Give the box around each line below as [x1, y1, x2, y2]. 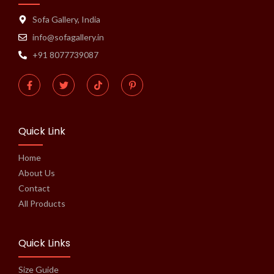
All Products [18, 198, 65, 209]
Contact [18, 183, 50, 194]
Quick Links [18, 236, 70, 251]
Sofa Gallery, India [32, 14, 100, 25]
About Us [18, 168, 55, 179]
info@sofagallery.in [32, 32, 104, 43]
